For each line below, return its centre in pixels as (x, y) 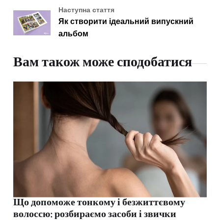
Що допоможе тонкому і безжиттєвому (99, 204)
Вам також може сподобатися (103, 63)
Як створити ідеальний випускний (126, 22)
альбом (73, 34)
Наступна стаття (86, 10)
